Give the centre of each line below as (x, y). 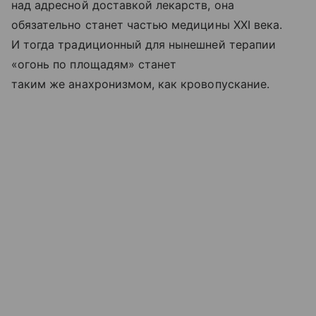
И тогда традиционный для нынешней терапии (144, 44)
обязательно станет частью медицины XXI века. (147, 24)
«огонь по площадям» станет (94, 64)
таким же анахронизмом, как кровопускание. (140, 84)
